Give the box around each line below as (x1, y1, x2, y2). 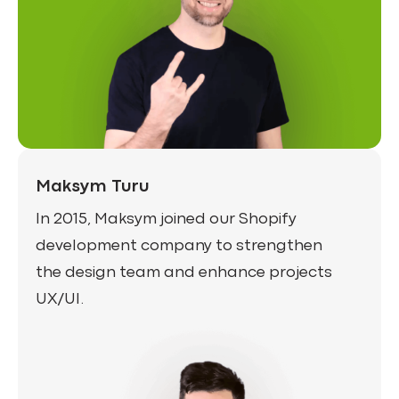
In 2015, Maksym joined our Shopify (36, 213, 297, 226)
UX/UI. (36, 293, 84, 306)
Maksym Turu (36, 179, 150, 194)
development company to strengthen (36, 240, 322, 253)
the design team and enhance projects (36, 266, 332, 280)
